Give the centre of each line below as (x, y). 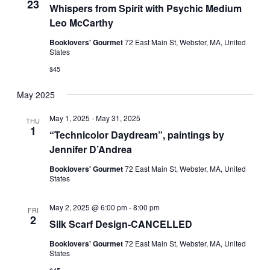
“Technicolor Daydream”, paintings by (137, 134)
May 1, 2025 (69, 118)
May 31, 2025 (118, 118)
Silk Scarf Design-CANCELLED (121, 224)
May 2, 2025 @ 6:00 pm (88, 207)
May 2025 (36, 94)
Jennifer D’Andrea (90, 149)
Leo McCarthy (81, 22)
